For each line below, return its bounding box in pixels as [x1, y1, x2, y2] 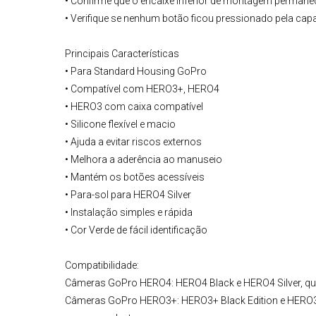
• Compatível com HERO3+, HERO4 [65, 83, 219, 95]
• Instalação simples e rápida [65, 207, 193, 219]
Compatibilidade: [65, 260, 139, 272]
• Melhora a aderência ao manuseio [65, 154, 222, 166]
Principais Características [65, 48, 179, 60]
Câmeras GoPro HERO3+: [65, 295, 179, 307]
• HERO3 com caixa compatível [65, 101, 203, 113]
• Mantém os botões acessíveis [65, 171, 205, 183]
